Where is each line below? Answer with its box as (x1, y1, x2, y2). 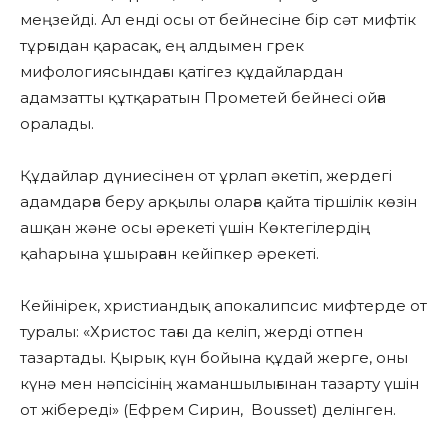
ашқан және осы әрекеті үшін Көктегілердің (20, 218, 370, 238)
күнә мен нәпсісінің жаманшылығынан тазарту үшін (20, 374, 419, 394)
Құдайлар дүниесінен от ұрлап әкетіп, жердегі (20, 166, 392, 186)
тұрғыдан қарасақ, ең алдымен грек (20, 36, 304, 56)
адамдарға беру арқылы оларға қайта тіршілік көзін (20, 192, 417, 212)
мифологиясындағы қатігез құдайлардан (20, 62, 343, 82)
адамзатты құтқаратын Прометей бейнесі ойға (20, 88, 386, 108)
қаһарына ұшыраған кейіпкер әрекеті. (20, 244, 319, 264)
